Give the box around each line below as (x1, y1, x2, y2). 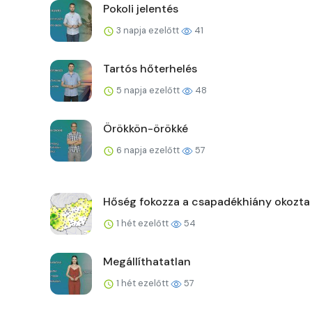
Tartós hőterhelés (103, 61, 197, 77)
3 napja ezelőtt (114, 24, 181, 37)
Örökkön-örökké (103, 121, 188, 136)
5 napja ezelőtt (114, 84, 182, 97)
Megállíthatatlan (103, 254, 191, 270)
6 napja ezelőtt (114, 144, 182, 157)
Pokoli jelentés (103, 1, 178, 17)
